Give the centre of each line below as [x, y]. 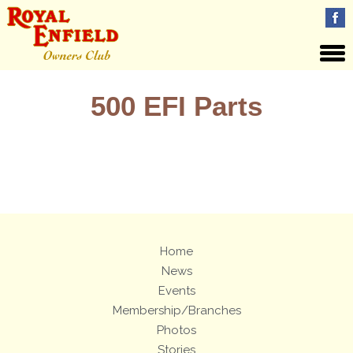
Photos [176, 330]
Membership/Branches [176, 310]
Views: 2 [176, 161]
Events [176, 291]
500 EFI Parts [176, 106]
